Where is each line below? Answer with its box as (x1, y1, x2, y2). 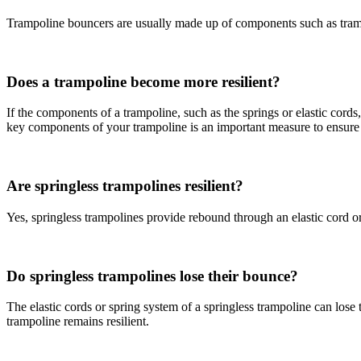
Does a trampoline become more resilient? (6, 73, 280, 90)
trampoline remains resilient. (6, 314, 149, 329)
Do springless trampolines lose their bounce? (6, 267, 298, 284)
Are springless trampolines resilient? (6, 177, 243, 195)
